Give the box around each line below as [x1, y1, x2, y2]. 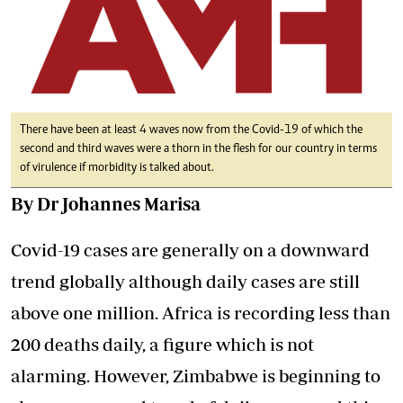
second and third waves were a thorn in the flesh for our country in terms [20, 143, 377, 157]
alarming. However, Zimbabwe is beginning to [11, 365, 381, 387]
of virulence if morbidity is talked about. [20, 162, 214, 175]
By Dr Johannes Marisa [11, 193, 201, 215]
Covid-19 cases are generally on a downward [11, 239, 370, 261]
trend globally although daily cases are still [11, 271, 360, 292]
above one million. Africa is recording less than [11, 302, 390, 324]
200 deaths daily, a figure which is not [11, 334, 314, 355]
